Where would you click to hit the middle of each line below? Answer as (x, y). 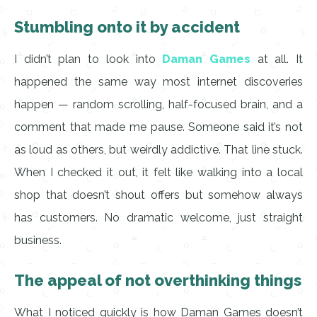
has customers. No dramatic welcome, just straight (158, 218)
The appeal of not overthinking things (158, 280)
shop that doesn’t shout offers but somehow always (158, 195)
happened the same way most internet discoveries (158, 82)
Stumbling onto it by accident (127, 27)
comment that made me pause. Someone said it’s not (158, 127)
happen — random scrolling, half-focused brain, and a (158, 104)
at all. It (280, 59)
